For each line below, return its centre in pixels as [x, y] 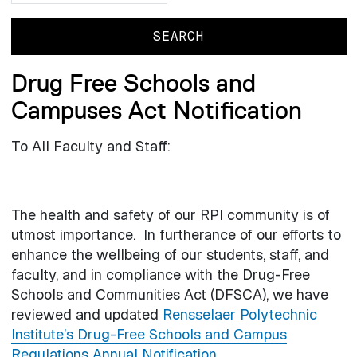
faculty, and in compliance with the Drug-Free [160, 275]
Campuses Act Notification [156, 110]
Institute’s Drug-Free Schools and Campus [149, 335]
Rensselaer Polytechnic [239, 315]
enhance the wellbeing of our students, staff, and [170, 255]
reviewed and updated [86, 315]
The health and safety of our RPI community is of [170, 215]
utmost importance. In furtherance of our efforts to [176, 235]
